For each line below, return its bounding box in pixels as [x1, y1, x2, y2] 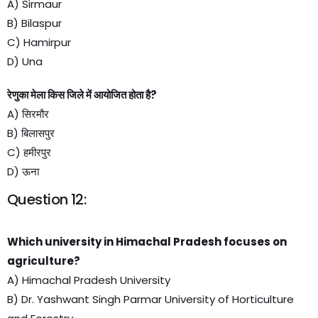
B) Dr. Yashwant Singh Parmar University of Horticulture [7, 292, 294, 307]
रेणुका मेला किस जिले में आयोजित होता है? [7, 87, 157, 102]
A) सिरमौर [7, 106, 49, 121]
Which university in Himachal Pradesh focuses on [7, 234, 287, 249]
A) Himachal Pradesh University [7, 273, 170, 287]
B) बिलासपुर [7, 126, 55, 141]
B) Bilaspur [7, 16, 62, 31]
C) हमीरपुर [7, 145, 51, 160]
